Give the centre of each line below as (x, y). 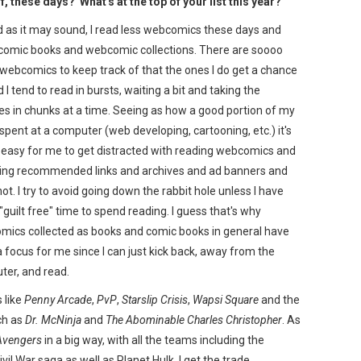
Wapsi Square (226, 299)
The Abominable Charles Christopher (194, 320)
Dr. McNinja (53, 320)
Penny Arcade (58, 299)
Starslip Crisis (155, 299)
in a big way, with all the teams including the (153, 340)
